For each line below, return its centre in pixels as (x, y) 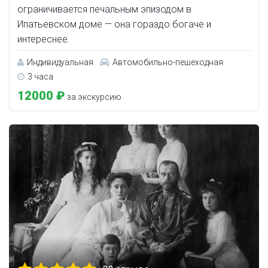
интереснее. (44, 39)
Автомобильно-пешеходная (168, 62)
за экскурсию (93, 97)
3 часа (40, 76)
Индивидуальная (60, 62)
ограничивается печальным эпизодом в (104, 9)
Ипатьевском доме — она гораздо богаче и (114, 24)
